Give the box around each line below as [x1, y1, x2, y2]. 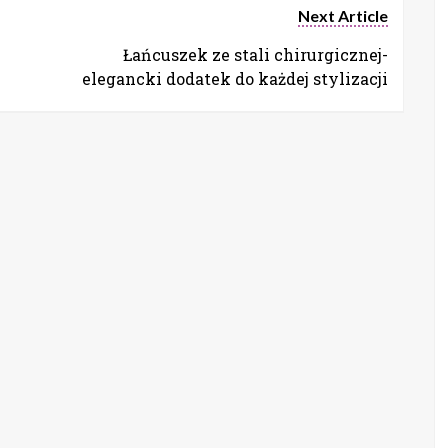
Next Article [298, 6, 388, 26]
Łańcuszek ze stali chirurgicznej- [123, 44, 388, 66]
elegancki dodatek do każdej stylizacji [82, 68, 388, 90]
